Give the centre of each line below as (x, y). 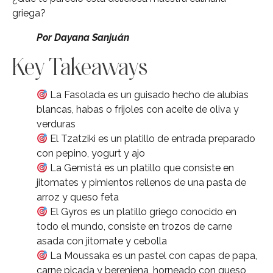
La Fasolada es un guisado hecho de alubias (148, 94)
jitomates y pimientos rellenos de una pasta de (141, 182)
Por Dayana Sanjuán (83, 37)
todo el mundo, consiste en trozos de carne (134, 226)
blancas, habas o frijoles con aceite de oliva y (138, 109)
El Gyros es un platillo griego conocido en (142, 211)
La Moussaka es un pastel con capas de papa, (153, 255)
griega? (29, 13)
